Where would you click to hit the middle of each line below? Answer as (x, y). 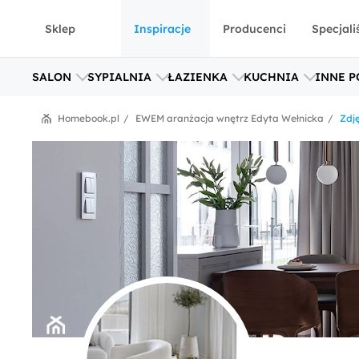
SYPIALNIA (119, 77)
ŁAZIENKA (198, 77)
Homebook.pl (89, 118)
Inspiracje (162, 29)
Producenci (254, 29)
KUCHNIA (271, 77)
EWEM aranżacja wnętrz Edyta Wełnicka (230, 118)
